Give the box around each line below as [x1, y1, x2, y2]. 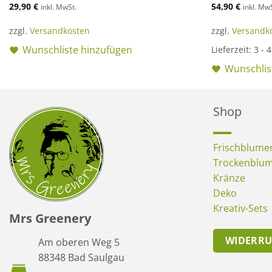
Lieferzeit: [211, 44, 254, 56]
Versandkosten [29, 25, 90, 37]
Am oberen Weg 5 [38, 236, 120, 250]
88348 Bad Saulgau [38, 251, 124, 265]
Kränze [213, 171, 245, 185]
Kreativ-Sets [213, 202, 268, 216]
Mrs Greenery [9, 210, 91, 227]
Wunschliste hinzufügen [22, 43, 132, 57]
